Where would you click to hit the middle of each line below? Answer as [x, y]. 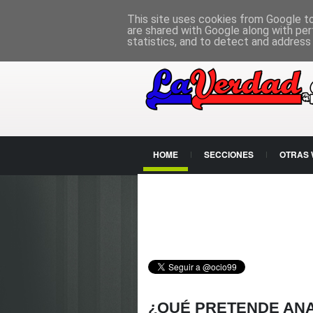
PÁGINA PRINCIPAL [183, 12]
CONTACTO [176, 188]
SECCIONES [228, 154]
